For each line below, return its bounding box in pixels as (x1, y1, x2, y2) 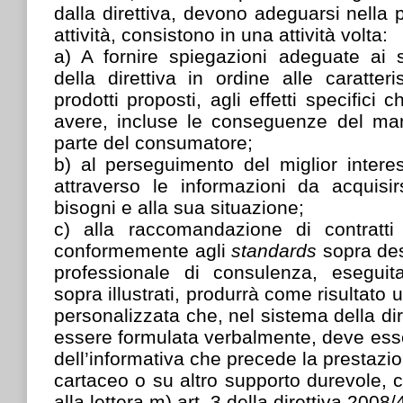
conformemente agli (54, 239, 231, 261)
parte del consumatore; (54, 131, 253, 153)
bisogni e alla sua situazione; (54, 196, 304, 218)
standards (231, 239, 323, 261)
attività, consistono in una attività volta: (54, 23, 388, 45)
